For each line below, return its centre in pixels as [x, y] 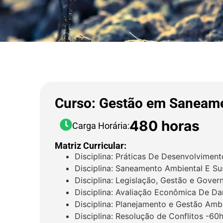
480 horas [165, 126]
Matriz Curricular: [91, 146]
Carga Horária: [101, 126]
